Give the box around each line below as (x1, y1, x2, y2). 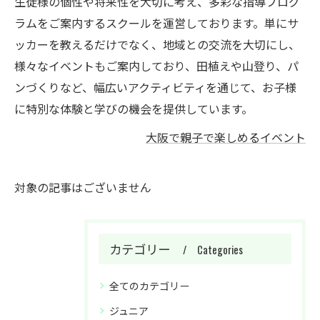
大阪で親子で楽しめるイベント (146, 129, 306, 146)
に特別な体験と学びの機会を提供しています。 (14, 100, 253, 117)
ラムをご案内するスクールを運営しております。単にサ (14, 14, 299, 31)
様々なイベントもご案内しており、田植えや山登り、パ (14, 57, 299, 74)
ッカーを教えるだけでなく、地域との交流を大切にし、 (14, 36, 300, 53)
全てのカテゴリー (109, 278, 189, 293)
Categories (197, 242, 243, 257)
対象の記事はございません (14, 179, 151, 196)
